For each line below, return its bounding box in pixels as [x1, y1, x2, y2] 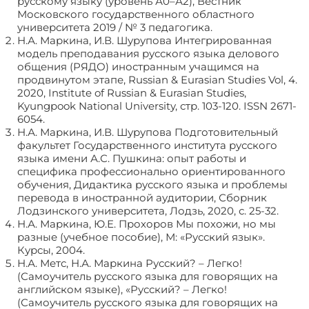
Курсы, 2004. [17, 243, 85, 257]
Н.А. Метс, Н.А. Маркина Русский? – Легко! [17, 257, 242, 270]
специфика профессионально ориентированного [17, 165, 286, 179]
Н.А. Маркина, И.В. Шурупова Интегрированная [17, 34, 272, 48]
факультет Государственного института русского [17, 139, 277, 152]
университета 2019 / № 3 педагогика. [17, 21, 212, 34]
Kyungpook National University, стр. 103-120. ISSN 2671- [17, 99, 297, 113]
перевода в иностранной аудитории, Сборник [17, 191, 267, 205]
